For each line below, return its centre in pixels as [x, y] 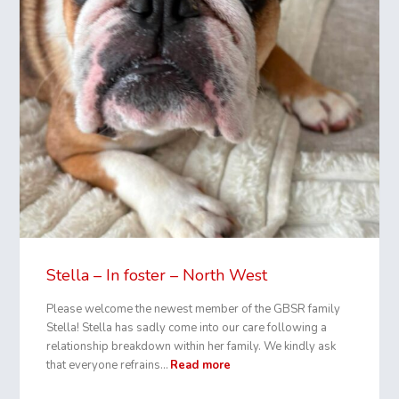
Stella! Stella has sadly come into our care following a [187, 327]
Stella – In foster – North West [157, 275]
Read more [201, 365]
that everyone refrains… [108, 365]
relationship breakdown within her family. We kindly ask [191, 346]
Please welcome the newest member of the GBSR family [194, 309]
